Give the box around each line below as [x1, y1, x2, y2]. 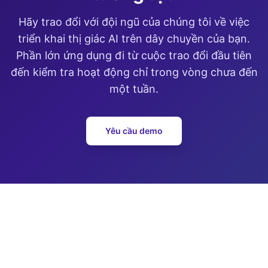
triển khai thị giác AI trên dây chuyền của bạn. [18, 32, 250, 45]
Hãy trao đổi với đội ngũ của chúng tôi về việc [19, 16, 249, 28]
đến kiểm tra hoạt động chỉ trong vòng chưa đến [10, 66, 258, 78]
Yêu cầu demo [105, 126, 163, 136]
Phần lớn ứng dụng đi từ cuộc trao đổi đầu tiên [16, 49, 252, 62]
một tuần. [109, 83, 159, 95]
